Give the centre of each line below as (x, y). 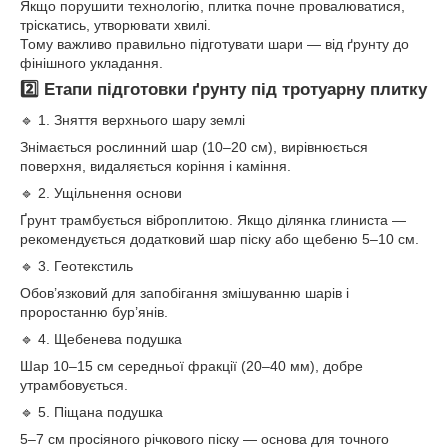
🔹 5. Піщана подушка (91, 411)
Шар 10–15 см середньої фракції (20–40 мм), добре (191, 365)
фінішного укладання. (91, 62)
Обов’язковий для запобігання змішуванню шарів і (184, 292)
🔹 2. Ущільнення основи (101, 192)
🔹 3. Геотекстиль (76, 265)
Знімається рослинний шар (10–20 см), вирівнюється (194, 146)
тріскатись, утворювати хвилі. (115, 24)
